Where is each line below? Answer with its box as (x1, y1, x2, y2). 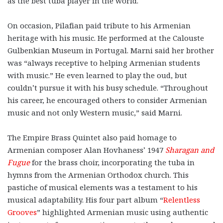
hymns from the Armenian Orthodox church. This (7, 170, 189, 180)
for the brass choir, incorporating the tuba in (30, 157, 195, 168)
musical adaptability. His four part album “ (7, 195, 163, 205)
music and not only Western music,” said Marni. (7, 108, 182, 118)
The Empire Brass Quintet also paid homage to (7, 132, 177, 143)
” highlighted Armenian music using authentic (37, 207, 208, 218)
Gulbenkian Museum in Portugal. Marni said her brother (7, 45, 214, 56)
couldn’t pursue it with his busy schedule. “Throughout (7, 83, 208, 93)
